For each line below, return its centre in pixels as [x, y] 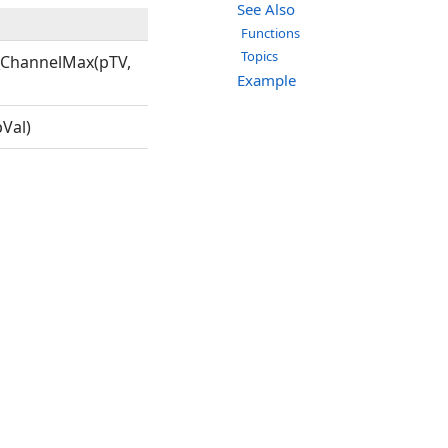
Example [266, 80]
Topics [259, 56]
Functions [270, 33]
